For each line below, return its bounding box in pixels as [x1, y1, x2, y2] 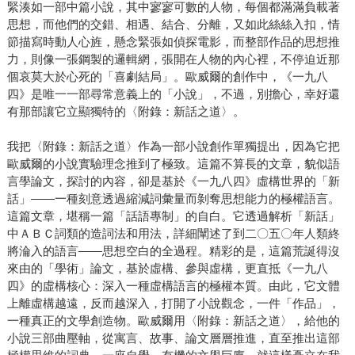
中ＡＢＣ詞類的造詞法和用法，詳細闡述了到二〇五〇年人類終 [6, 227, 340, 241]
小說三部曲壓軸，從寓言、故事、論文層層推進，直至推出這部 [6, 331, 340, 345]
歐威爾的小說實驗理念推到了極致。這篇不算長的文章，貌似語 [6, 157, 340, 171]
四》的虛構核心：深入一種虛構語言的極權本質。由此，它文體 [6, 279, 340, 293]
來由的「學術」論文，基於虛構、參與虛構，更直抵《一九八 [6, 261, 328, 276]
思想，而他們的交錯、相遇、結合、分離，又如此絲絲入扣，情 [6, 17, 340, 32]
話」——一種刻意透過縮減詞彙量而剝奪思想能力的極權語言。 [6, 192, 340, 206]
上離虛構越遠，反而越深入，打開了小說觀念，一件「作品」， [6, 296, 340, 311]
